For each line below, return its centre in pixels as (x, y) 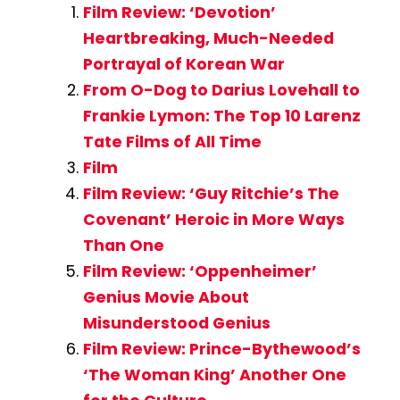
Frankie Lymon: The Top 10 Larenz (221, 117)
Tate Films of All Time (172, 142)
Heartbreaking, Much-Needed (208, 39)
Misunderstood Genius (176, 324)
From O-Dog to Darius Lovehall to (221, 91)
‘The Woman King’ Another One (214, 375)
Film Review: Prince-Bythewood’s (221, 350)
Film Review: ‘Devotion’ (179, 13)
